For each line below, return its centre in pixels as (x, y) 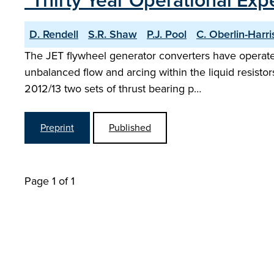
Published (130, 128)
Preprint (57, 128)
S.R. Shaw (113, 34)
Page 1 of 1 (50, 181)
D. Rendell (54, 34)
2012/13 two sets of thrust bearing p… (113, 89)
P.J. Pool (167, 34)
